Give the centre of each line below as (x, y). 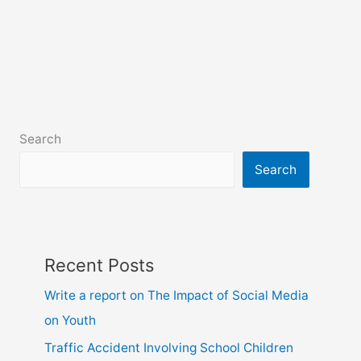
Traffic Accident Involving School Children (168, 348)
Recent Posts (99, 265)
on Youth (70, 320)
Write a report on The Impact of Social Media (176, 295)
